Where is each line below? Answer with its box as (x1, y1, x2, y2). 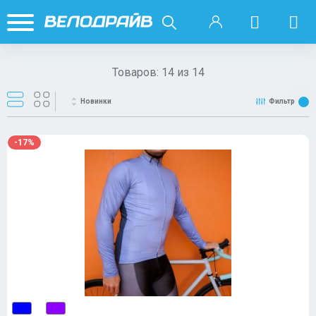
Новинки (80, 97, 111, 105)
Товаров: (111, 66, 162, 79)
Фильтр (269, 97, 295, 105)
